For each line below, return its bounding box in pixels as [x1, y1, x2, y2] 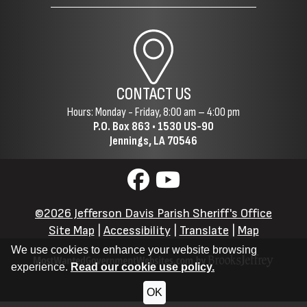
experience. [11, 261, 71, 273]
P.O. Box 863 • [93, 119, 158, 134]
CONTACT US [116, 84, 191, 106]
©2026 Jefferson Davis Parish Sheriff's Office [35, 206, 272, 221]
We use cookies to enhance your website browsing [11, 244, 257, 256]
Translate [179, 223, 229, 238]
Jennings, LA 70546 [110, 134, 197, 149]
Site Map [48, 223, 95, 238]
